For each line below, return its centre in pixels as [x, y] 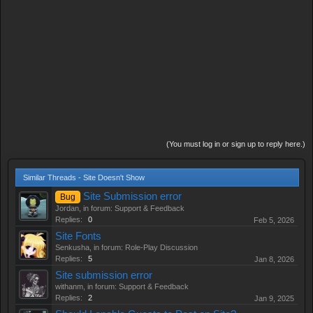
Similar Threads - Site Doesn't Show [84, 177]
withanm [69, 286]
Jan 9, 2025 [274, 298]
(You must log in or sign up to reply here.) [236, 144]
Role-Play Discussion [161, 247]
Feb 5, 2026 [274, 220]
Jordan [67, 208]
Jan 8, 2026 [274, 259]
